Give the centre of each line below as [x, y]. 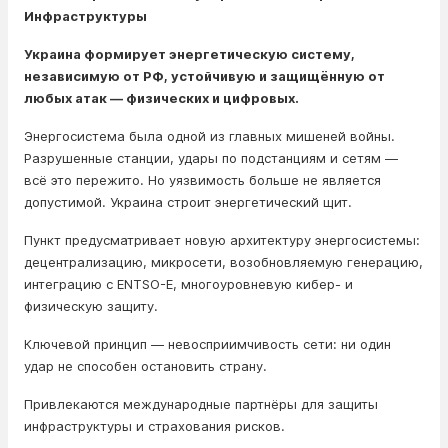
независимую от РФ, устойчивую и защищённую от [204, 76]
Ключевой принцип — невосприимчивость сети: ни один [207, 344]
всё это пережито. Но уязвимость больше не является [202, 180]
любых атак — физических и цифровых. [161, 98]
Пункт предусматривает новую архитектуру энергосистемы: [222, 240]
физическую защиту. [91, 306]
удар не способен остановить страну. [145, 366]
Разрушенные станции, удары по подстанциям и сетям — [211, 158]
